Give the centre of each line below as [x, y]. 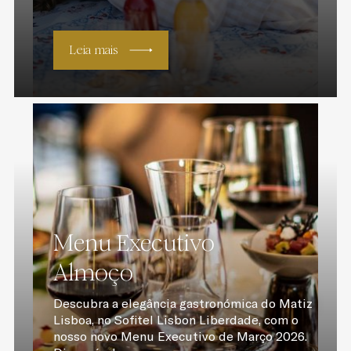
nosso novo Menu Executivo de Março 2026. [180, 336]
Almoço [93, 273]
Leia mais [93, 50]
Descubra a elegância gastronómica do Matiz [183, 303]
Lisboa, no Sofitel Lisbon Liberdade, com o [175, 320]
